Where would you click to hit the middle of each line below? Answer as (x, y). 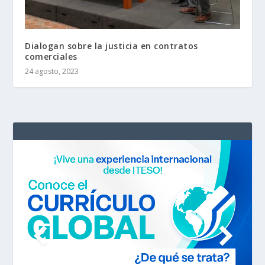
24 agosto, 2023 (52, 72)
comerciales (51, 57)
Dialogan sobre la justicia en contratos (112, 46)
